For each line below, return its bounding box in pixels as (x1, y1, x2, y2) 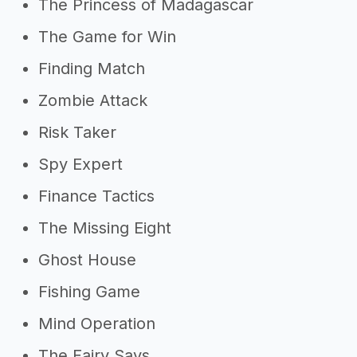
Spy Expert (38, 155, 123, 174)
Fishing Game (38, 282, 140, 301)
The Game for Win (38, 27, 176, 46)
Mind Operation (38, 314, 155, 333)
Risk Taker (38, 123, 116, 142)
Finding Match (38, 59, 145, 78)
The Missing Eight (38, 218, 171, 237)
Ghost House (38, 250, 136, 269)
